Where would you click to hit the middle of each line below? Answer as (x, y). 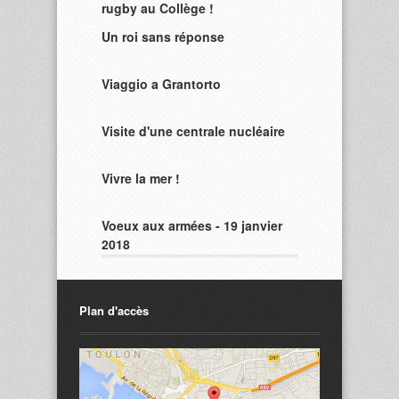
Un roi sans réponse (163, 37)
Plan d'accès (114, 310)
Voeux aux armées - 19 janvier (192, 225)
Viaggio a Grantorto (161, 84)
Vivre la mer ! (141, 178)
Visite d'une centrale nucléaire (193, 131)
